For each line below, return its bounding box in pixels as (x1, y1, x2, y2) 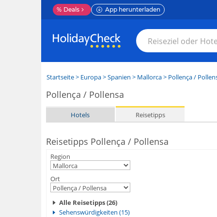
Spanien (107, 73, 131, 81)
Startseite (46, 73, 74, 81)
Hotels (71, 110, 90, 119)
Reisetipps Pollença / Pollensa (46, 136, 169, 147)
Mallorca (137, 73, 162, 81)
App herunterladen (105, 6, 160, 13)
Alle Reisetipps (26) (59, 198, 117, 207)
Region (50, 152, 70, 161)
